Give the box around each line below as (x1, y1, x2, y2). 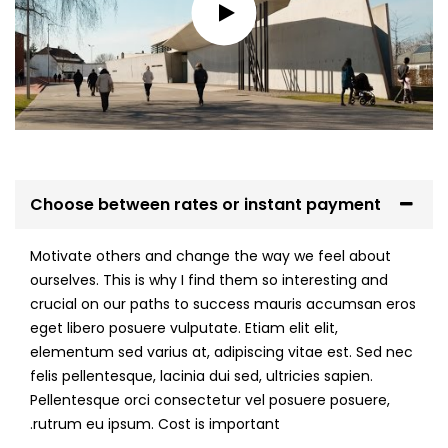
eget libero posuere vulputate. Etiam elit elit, (30, 318, 338, 339)
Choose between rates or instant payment (30, 193, 381, 217)
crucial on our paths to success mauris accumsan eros (30, 294, 416, 315)
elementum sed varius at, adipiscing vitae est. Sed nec (30, 342, 413, 363)
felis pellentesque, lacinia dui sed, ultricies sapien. (30, 366, 373, 387)
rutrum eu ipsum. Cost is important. (33, 414, 280, 435)
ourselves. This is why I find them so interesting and (30, 270, 388, 291)
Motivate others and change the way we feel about (30, 246, 391, 267)
